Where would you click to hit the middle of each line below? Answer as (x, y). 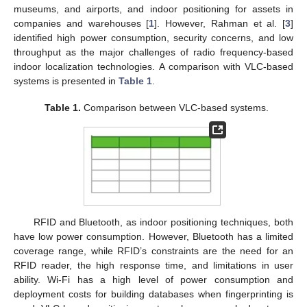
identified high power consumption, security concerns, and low (153, 38)
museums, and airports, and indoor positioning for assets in (153, 9)
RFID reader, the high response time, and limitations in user (153, 266)
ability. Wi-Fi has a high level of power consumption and (153, 280)
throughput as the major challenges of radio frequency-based (153, 52)
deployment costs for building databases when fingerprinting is (153, 294)
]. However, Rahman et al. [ (220, 24)
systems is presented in (66, 81)
